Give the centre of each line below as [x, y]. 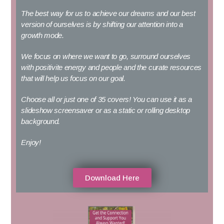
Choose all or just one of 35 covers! [76, 99]
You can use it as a [161, 99]
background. [41, 121]
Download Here [112, 178]
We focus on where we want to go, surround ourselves [106, 56]
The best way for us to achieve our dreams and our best [108, 13]
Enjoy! [31, 142]
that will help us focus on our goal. [73, 78]
